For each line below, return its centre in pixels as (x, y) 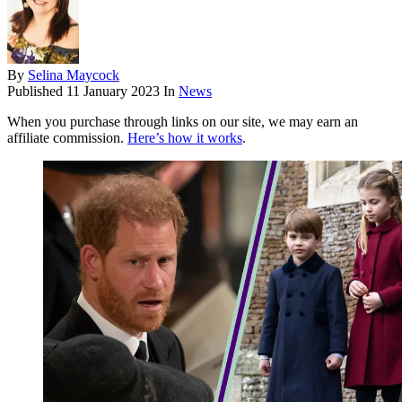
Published (37, 92)
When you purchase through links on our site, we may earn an (183, 122)
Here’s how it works (185, 138)
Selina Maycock (74, 75)
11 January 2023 (113, 92)
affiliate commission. (67, 138)
